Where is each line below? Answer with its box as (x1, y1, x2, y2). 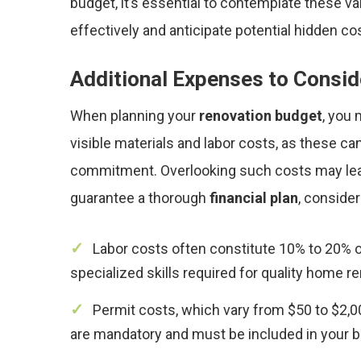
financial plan (210, 189, 298, 206)
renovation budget (199, 107, 322, 124)
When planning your (70, 107, 199, 124)
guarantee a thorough (70, 189, 210, 206)
